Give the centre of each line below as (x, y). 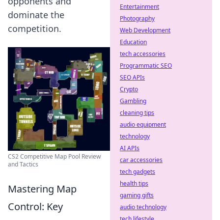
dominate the (36, 15)
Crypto (129, 89)
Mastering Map (42, 189)
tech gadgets (137, 172)
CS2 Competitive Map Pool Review (54, 156)
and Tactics (23, 164)
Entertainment (139, 7)
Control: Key (35, 206)
